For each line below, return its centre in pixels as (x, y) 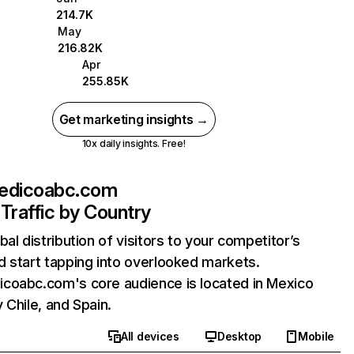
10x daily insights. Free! (134, 143)
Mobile (316, 336)
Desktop (239, 336)
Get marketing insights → (134, 119)
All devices (150, 336)
